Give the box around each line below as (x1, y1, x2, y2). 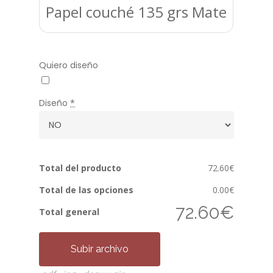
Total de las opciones (39, 184, 133, 196)
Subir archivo (71, 243, 129, 255)
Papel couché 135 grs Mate (46, 1, 227, 22)
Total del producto (39, 162, 121, 174)
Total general (39, 206, 99, 218)
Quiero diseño (39, 59, 98, 72)
